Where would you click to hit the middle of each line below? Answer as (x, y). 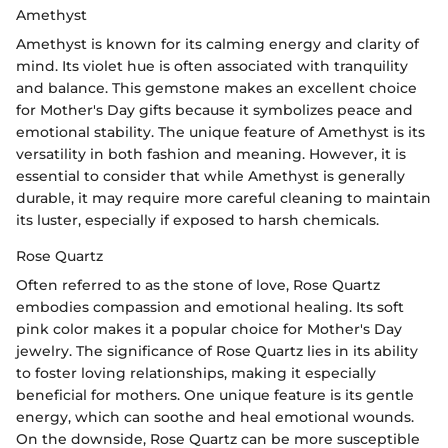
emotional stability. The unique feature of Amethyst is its (220, 132)
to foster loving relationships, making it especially (196, 373)
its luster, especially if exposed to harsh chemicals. (197, 220)
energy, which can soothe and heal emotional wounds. (215, 417)
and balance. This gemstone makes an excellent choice (216, 88)
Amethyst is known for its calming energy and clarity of (217, 44)
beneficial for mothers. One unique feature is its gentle (215, 395)
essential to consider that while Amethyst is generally (210, 176)
